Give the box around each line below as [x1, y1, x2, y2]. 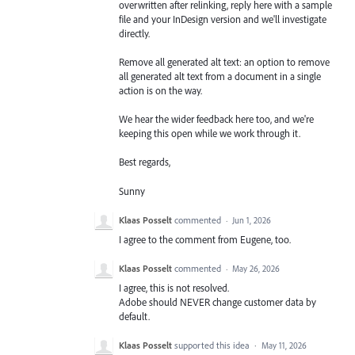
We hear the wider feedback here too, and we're [119, 113, 314, 126]
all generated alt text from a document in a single [119, 69, 321, 82]
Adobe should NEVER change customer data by [119, 295, 316, 308]
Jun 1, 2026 [232, 214, 271, 226]
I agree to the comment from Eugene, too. [119, 232, 291, 246]
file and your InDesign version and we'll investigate [119, 12, 326, 25]
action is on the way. [119, 83, 202, 97]
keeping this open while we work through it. [119, 127, 300, 140]
